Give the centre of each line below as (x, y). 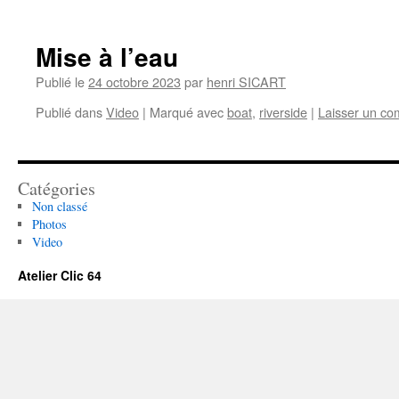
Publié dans (69, 112)
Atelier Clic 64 (60, 275)
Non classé (59, 206)
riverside (283, 112)
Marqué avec (187, 112)
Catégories (57, 188)
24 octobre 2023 (134, 81)
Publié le (60, 81)
